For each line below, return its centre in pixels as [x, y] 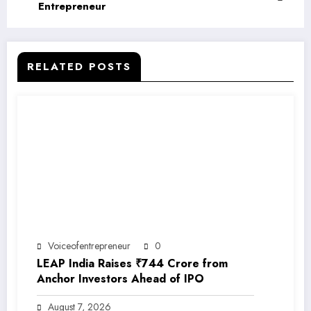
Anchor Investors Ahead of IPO [120, 278]
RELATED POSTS [79, 66]
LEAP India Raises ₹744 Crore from [132, 263]
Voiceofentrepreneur [89, 245]
